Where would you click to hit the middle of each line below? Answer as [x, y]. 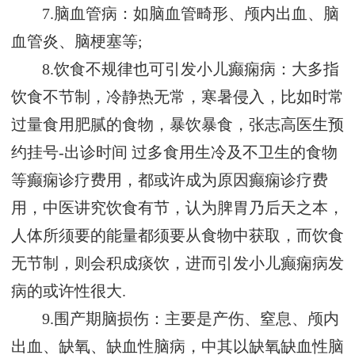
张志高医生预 [296, 125]
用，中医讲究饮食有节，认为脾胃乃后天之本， [177, 208]
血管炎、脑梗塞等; [77, 42]
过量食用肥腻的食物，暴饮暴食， [130, 125]
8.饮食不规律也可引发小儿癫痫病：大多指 [191, 70]
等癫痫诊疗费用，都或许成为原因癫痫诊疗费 [170, 181]
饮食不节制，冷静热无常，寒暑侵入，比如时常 [177, 97]
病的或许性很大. [69, 292]
